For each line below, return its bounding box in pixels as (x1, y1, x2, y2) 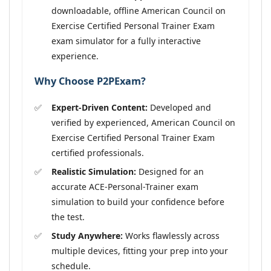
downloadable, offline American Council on (51, 4, 226, 16)
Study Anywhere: (51, 229, 123, 241)
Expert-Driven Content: (51, 101, 148, 113)
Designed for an (136, 165, 204, 177)
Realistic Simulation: (51, 165, 136, 177)
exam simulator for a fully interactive (51, 34, 201, 47)
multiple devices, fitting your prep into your (51, 244, 228, 256)
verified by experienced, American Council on (51, 116, 235, 128)
